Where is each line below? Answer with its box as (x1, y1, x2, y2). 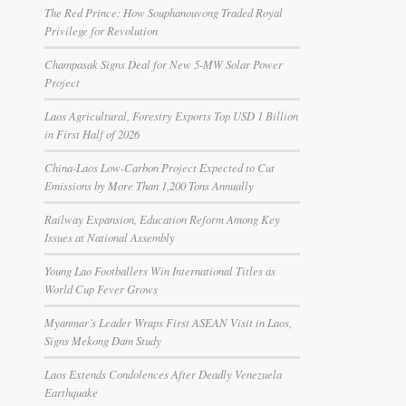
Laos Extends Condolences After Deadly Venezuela (43, 366, 282, 382)
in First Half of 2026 (43, 126, 140, 142)
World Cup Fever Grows (43, 281, 158, 297)
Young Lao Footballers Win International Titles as (43, 263, 275, 279)
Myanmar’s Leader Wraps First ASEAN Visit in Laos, (43, 314, 292, 331)
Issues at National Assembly (43, 229, 175, 246)
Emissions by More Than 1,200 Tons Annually (43, 178, 254, 194)
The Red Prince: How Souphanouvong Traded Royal (43, 5, 283, 21)
